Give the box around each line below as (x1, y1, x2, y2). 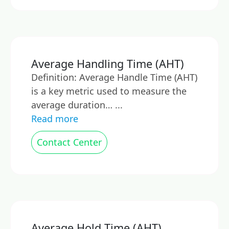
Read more (31, 112, 78, 125)
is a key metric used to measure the (31, 85, 187, 97)
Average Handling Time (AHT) (31, 56, 184, 71)
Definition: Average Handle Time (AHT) (31, 71, 197, 83)
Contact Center (37, 136, 102, 148)
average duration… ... (31, 99, 123, 111)
